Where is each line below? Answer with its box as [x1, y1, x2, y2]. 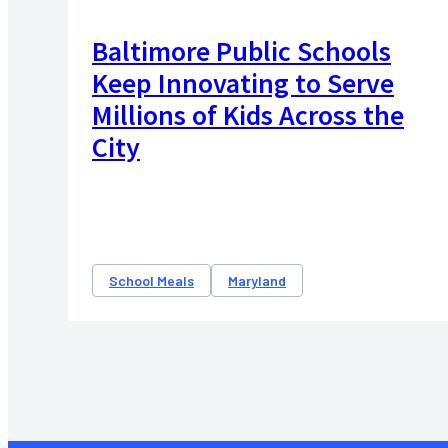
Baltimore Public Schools [92, 33, 391, 70]
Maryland [228, 272, 286, 290]
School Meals [109, 272, 194, 290]
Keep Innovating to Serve [92, 65, 394, 102]
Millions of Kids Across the [92, 97, 404, 134]
